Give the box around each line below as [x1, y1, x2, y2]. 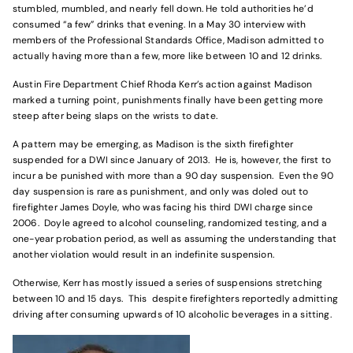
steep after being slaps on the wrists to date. [13, 110, 217, 122]
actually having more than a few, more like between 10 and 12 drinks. [13, 50, 322, 62]
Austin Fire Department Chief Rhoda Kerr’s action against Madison [13, 78, 313, 91]
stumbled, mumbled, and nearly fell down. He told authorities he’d [13, 2, 314, 15]
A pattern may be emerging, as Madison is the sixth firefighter [13, 138, 294, 150]
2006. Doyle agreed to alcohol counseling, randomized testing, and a [13, 217, 328, 229]
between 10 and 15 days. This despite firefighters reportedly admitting [13, 292, 338, 305]
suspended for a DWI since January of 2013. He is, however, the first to [13, 154, 331, 166]
